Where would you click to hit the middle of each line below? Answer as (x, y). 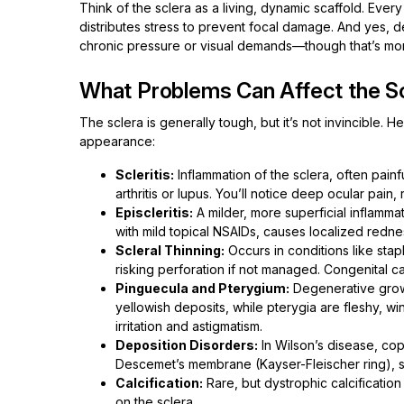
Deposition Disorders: (187, 345)
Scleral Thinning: (170, 250)
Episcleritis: (154, 212)
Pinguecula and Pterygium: (202, 288)
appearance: (117, 141)
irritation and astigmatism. (189, 326)
